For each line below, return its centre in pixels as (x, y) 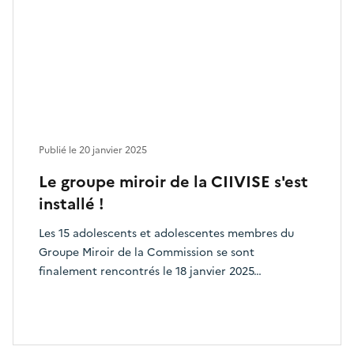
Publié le (59, 150)
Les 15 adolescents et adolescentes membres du (166, 233)
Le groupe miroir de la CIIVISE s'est (173, 182)
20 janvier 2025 (113, 150)
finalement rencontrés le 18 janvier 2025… (150, 271)
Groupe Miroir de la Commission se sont (147, 252)
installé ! (72, 204)
